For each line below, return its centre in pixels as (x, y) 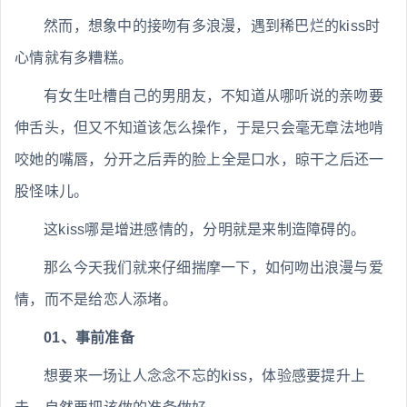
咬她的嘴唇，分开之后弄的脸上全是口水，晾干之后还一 (199, 160)
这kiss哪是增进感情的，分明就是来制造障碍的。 (204, 230)
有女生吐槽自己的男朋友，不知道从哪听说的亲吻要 (213, 96)
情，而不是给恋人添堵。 (96, 300)
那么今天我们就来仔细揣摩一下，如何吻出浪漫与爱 (213, 268)
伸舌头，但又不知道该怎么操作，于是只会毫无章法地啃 (199, 128)
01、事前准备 (89, 338)
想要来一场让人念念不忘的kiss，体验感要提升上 (204, 376)
